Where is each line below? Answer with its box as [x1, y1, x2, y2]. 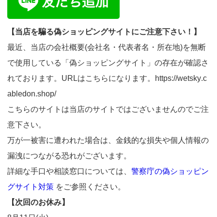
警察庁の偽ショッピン [131, 167, 209, 176]
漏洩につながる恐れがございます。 [7, 152, 131, 160]
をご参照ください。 [54, 183, 125, 191]
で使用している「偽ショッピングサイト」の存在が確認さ [7, 59, 209, 67]
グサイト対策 [7, 183, 54, 191]
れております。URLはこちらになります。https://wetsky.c [7, 74, 207, 83]
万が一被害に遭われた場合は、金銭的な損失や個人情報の [7, 136, 209, 145]
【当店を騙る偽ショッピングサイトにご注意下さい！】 [7, 28, 201, 36]
